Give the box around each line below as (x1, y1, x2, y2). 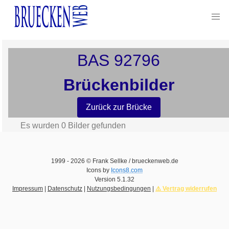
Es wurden (20, 121, 61, 130)
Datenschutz (48, 185, 82, 192)
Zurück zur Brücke (85, 103, 152, 111)
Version (95, 176, 117, 183)
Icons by (86, 167, 111, 174)
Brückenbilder (63, 76, 174, 94)
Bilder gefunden (66, 121, 126, 130)
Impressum (12, 185, 43, 192)
